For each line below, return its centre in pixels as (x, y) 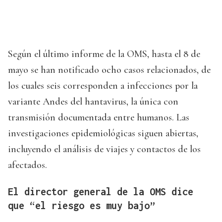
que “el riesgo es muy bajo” (82, 206)
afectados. (28, 165)
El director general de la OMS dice (101, 192)
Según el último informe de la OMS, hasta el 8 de (104, 54)
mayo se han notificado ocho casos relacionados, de (109, 70)
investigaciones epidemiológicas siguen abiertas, (103, 134)
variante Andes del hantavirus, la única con (93, 102)
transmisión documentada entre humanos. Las (99, 118)
